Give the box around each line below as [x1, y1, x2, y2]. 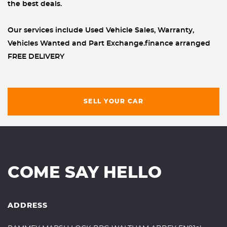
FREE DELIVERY [8, 53, 64, 60]
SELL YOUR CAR [83, 98, 144, 105]
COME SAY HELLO [8, 164, 162, 181]
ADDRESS [8, 202, 48, 209]
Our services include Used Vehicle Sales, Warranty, [8, 26, 194, 34]
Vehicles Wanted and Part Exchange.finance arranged [8, 40, 210, 47]
